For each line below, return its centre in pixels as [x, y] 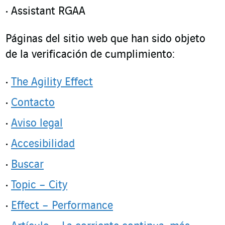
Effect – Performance [62, 206]
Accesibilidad [43, 144]
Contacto [33, 103]
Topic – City [39, 185]
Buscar [27, 165]
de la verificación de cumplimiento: [90, 55]
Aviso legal [37, 124]
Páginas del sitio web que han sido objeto [105, 39]
